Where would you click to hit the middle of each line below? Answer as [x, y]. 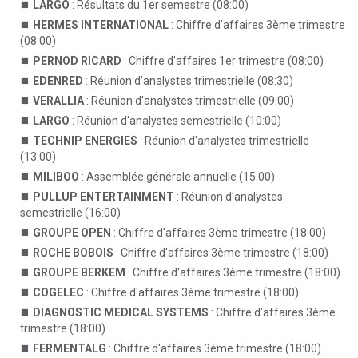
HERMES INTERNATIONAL [101, 25]
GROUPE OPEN [72, 233]
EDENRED [58, 81]
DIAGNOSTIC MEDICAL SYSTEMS [121, 312]
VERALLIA [58, 101]
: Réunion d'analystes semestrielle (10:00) [175, 121]
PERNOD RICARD [77, 61]
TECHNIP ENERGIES [85, 141]
